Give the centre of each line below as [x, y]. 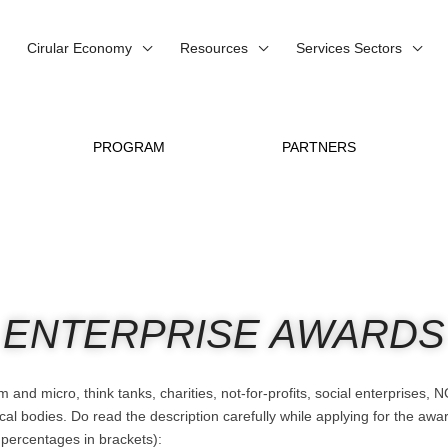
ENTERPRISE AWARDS [224, 334]
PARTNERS [318, 147]
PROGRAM [128, 147]
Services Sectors [349, 48]
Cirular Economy [79, 48]
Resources [214, 48]
